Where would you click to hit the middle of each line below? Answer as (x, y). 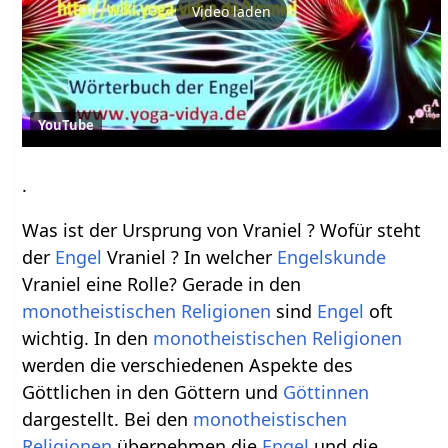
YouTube (66, 124)
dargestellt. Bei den (108, 418)
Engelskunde (332, 256)
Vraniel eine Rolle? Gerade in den (162, 283)
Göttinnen (326, 391)
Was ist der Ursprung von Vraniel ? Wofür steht (222, 229)
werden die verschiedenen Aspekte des (188, 364)
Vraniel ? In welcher (190, 256)
